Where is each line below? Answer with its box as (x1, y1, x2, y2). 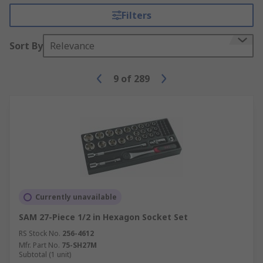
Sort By (9, 39, 43, 52)
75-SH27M (62, 240, 97, 250)
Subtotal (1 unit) (19, 249, 71, 259)
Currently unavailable (35, 192, 117, 202)
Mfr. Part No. (19, 240, 60, 250)
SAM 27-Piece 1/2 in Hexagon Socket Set (19, 211, 188, 222)
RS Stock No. (19, 228, 60, 238)
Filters (121, 9, 151, 22)
